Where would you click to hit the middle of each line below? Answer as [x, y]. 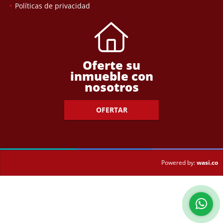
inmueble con [111, 76]
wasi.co [207, 162]
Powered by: [178, 163]
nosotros [111, 87]
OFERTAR [111, 110]
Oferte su [111, 65]
